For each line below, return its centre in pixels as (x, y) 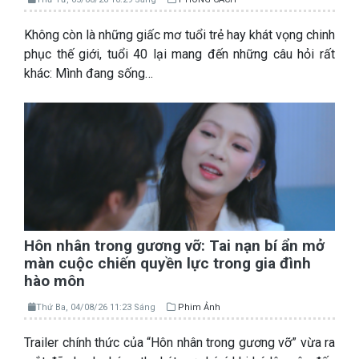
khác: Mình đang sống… (89, 74)
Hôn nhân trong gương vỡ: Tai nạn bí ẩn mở (174, 246)
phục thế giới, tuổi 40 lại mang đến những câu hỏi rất (179, 54)
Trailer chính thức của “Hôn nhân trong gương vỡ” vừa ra (179, 343)
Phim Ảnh (199, 308)
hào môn (54, 281)
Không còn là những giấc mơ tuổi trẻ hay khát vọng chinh (179, 35)
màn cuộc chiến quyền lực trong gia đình (167, 264)
